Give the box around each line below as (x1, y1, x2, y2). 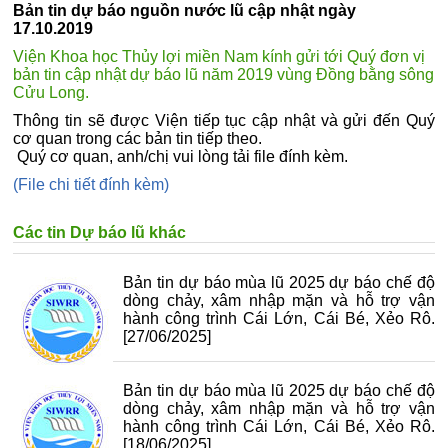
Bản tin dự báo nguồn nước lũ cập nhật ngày (13, 2, 357, 19)
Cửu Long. (13, 84, 90, 101)
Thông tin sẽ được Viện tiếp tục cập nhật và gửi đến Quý (13, 112, 435, 129)
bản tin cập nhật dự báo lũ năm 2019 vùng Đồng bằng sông (13, 66, 435, 83)
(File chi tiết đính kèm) (13, 176, 170, 193)
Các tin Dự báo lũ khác (13, 224, 187, 241)
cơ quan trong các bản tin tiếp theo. (13, 130, 263, 147)
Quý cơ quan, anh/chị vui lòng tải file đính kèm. (13, 148, 349, 165)
